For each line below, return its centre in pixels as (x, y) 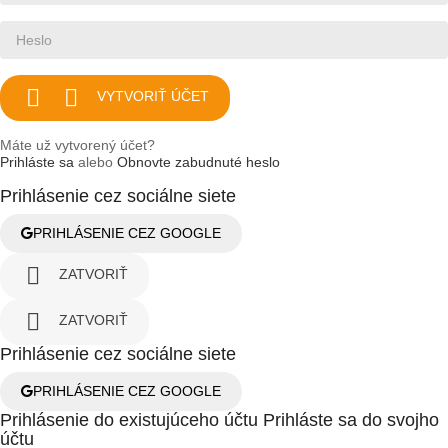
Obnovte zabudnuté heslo (198, 161)
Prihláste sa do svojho (351, 419)
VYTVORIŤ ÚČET (153, 96)
